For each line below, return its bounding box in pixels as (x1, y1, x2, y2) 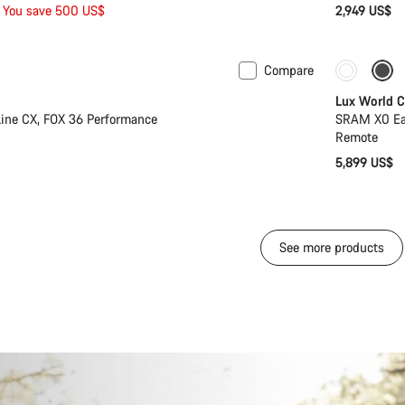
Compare (264, 61, 314, 79)
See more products (279, 238, 384, 256)
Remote (335, 127, 378, 146)
